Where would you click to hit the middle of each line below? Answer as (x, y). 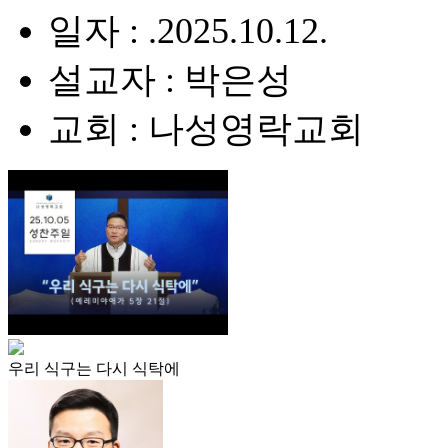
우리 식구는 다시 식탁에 (94, 368)
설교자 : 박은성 (170, 80)
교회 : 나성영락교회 (206, 129)
